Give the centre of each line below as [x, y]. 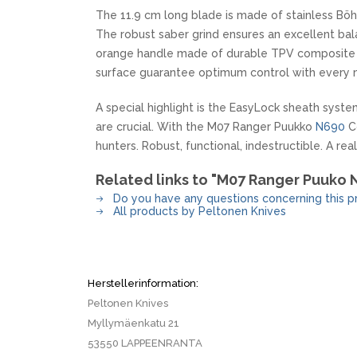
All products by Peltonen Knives [198, 211]
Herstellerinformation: [143, 283]
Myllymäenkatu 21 [133, 323]
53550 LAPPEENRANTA [145, 343]
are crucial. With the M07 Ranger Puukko [206, 127]
